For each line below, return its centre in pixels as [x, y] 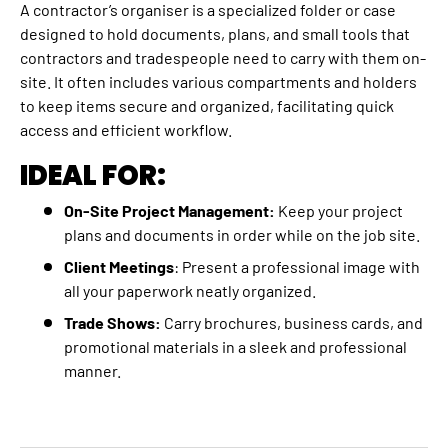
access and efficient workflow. [126, 130]
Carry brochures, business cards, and [292, 322]
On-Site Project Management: [169, 210]
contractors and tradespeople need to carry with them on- [223, 58]
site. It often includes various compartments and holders [218, 82]
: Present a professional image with [297, 266]
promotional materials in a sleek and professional [235, 346]
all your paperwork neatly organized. [190, 290]
